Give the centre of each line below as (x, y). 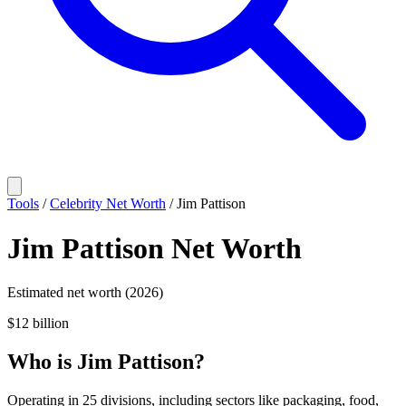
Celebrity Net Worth (108, 204)
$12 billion (38, 324)
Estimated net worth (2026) (85, 293)
